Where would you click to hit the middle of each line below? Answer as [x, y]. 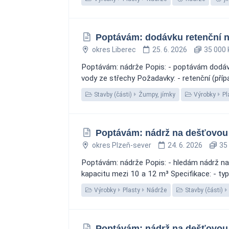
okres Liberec [114, 50]
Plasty [131, 190]
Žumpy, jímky [157, 95]
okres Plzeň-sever [121, 145]
